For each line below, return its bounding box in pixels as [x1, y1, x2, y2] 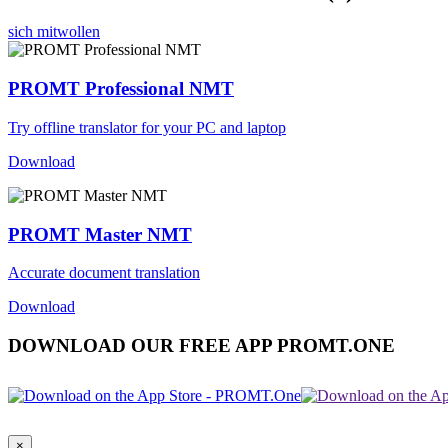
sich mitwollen [8, 23, 100, 41]
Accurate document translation [8, 264, 200, 282]
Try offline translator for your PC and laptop [8, 118, 286, 136]
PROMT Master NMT [8, 223, 192, 245]
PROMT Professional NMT [8, 78, 234, 100]
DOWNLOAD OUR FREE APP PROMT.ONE [8, 335, 395, 357]
